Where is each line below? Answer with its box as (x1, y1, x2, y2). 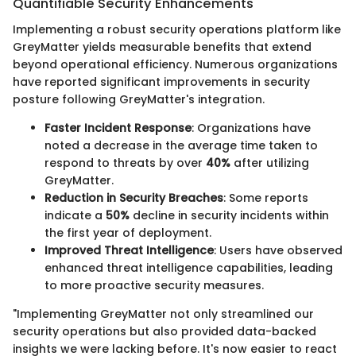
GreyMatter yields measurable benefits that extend (13, 38, 311, 55)
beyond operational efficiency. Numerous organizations (13, 56, 338, 72)
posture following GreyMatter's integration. (13, 91, 265, 107)
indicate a (44, 207, 106, 223)
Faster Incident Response (44, 119, 192, 136)
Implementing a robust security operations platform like (13, 21, 341, 37)
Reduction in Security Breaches (44, 189, 223, 206)
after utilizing (230, 154, 309, 171)
